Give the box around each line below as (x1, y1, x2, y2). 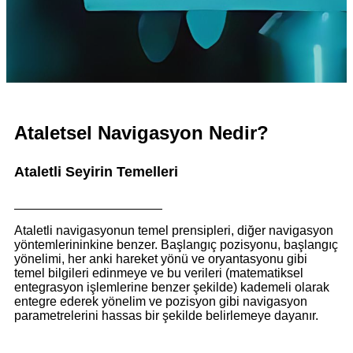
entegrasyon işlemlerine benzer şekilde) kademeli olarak (14, 280, 329, 294)
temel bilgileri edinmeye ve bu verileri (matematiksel (14, 266, 303, 280)
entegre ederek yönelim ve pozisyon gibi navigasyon (14, 294, 307, 308)
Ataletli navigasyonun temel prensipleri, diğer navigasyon (14, 223, 333, 237)
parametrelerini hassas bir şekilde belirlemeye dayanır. (14, 308, 318, 322)
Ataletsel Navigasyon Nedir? (14, 121, 269, 143)
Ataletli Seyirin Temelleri (14, 163, 178, 180)
